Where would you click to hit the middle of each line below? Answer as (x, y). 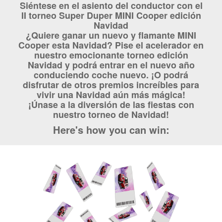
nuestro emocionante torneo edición (111, 55)
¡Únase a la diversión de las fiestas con (111, 104)
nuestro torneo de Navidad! (111, 114)
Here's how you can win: (111, 129)
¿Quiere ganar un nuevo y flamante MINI (111, 35)
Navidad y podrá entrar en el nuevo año (111, 65)
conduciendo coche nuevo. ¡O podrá (111, 75)
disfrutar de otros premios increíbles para (111, 84)
